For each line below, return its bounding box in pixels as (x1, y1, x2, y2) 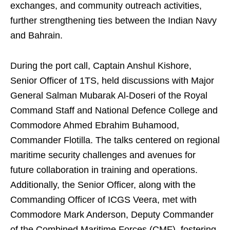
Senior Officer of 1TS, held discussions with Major (10, 75, 214, 86)
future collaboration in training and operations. (10, 165, 198, 175)
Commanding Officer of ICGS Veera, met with (10, 195, 197, 205)
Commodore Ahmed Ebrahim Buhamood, (10, 120, 179, 130)
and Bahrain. (10, 30, 63, 41)
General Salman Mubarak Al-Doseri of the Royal (10, 90, 207, 101)
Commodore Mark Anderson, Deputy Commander (10, 209, 214, 220)
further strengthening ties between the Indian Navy (10, 15, 217, 26)
